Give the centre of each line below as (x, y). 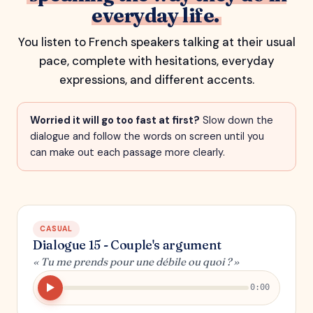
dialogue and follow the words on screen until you (147, 136)
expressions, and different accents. (156, 79)
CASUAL (57, 228)
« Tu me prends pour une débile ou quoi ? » (136, 261)
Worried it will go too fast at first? (115, 120)
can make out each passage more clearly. (128, 152)
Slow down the (236, 120)
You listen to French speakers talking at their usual (156, 42)
